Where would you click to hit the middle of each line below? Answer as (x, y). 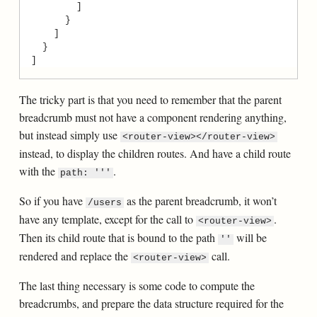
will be (250, 237)
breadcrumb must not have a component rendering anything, (152, 117)
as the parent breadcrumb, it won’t (201, 201)
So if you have (52, 201)
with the (38, 171)
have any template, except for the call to (107, 219)
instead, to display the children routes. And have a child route (155, 153)
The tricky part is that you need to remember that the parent (150, 99)
